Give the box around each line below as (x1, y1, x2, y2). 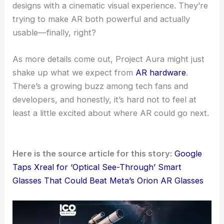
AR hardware (135, 67, 186, 78)
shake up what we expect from (12, 67, 136, 78)
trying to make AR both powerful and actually (12, 14, 190, 24)
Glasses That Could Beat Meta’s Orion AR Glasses (12, 175, 204, 185)
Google (174, 148, 202, 158)
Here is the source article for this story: (12, 148, 172, 158)
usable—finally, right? (12, 27, 96, 38)
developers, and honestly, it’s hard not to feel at (12, 94, 197, 105)
